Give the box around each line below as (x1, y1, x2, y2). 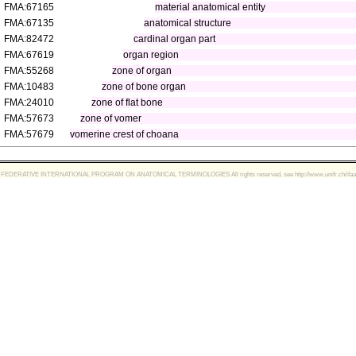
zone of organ (112, 65, 172, 76)
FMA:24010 (4, 97, 54, 108)
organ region (122, 49, 179, 60)
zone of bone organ (102, 81, 186, 92)
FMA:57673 (4, 113, 54, 124)
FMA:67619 (4, 49, 54, 60)
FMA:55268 (4, 65, 54, 76)
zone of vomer (80, 113, 142, 124)
